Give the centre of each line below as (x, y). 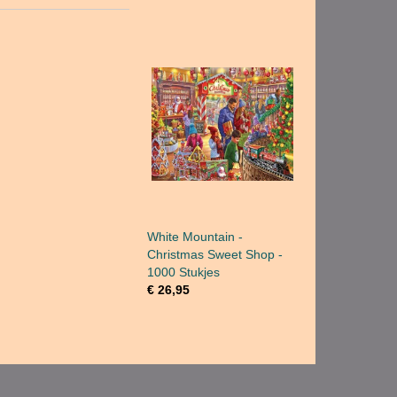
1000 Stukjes (183, 272)
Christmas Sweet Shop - (215, 254)
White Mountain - (195, 237)
